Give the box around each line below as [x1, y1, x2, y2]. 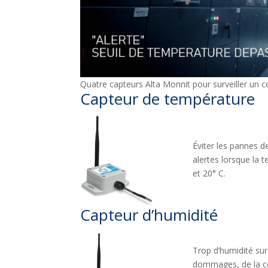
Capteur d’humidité [80, 204, 218, 226]
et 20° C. [192, 167, 226, 179]
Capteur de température [80, 87, 255, 109]
